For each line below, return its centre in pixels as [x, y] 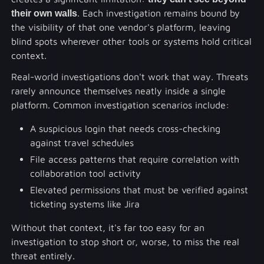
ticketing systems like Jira [85, 204]
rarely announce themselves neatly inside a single [119, 90]
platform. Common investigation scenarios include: [121, 105]
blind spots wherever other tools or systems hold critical [132, 41]
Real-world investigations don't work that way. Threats [130, 76]
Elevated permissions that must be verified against [139, 189]
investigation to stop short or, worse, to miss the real [126, 241]
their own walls [44, 13]
